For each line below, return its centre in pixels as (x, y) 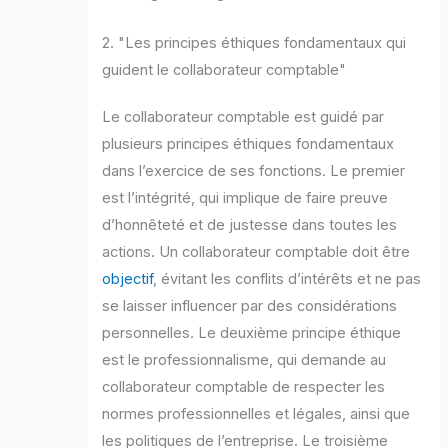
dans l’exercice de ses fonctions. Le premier (254, 171)
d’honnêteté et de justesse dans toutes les (250, 225)
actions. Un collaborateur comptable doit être (256, 252)
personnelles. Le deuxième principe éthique (252, 333)
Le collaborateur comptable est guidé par (243, 117)
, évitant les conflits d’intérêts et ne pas (287, 279)
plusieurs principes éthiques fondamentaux (248, 144)
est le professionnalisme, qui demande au (244, 360)
